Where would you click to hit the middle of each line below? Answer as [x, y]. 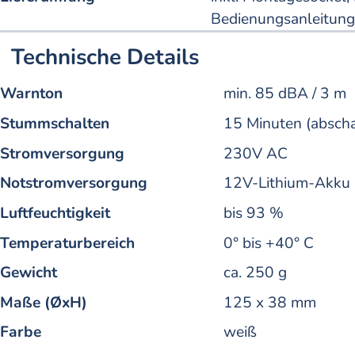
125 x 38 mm [270, 302]
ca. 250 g [255, 273]
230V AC [256, 153]
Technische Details [105, 57]
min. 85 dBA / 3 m [285, 94]
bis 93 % [254, 213]
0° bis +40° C [269, 243]
